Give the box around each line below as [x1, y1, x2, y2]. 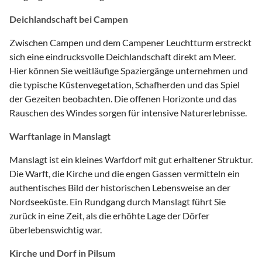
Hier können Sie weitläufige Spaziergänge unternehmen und [9, 64, 248, 76]
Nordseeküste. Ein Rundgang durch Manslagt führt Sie [9, 195, 226, 207]
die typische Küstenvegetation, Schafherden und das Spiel [9, 78, 240, 90]
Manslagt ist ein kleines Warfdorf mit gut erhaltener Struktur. [9, 153, 253, 165]
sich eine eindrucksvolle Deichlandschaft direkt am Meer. [9, 50, 236, 62]
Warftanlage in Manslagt [9, 130, 111, 142]
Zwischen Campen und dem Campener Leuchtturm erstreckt [9, 36, 251, 48]
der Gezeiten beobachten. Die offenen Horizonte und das [9, 92, 237, 104]
